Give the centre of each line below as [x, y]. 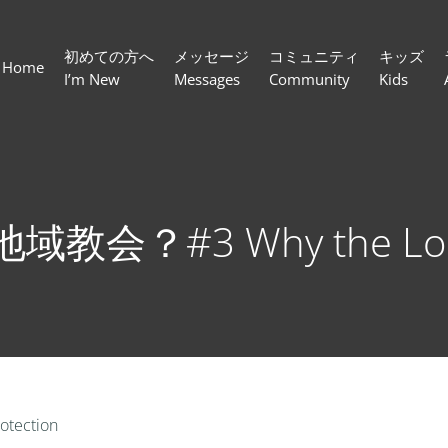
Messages [207, 79]
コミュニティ [314, 56]
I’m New [92, 79]
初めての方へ [109, 56]
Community [309, 79]
